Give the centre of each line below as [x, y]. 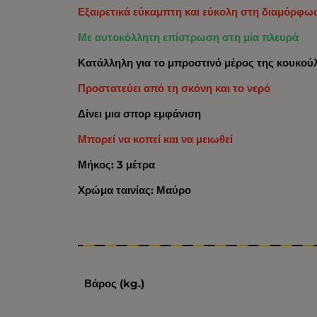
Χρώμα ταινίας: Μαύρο [135, 190]
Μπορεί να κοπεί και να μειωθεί [156, 139]
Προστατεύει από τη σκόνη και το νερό [174, 88]
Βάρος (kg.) [114, 284]
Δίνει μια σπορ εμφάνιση [140, 114]
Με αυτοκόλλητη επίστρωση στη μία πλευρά [189, 38]
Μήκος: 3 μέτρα [117, 165]
